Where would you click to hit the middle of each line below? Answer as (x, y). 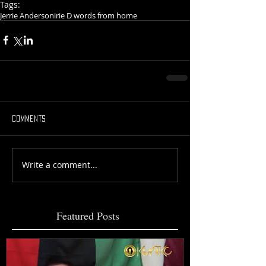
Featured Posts (88, 215)
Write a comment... (60, 165)
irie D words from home (96, 15)
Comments (29, 118)
